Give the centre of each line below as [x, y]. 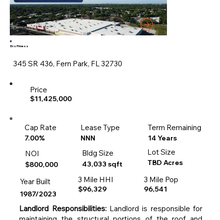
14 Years [162, 137]
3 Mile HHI [96, 179]
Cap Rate [40, 127]
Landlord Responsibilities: [63, 209]
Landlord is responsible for [154, 209]
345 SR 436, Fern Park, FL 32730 [68, 63]
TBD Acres [165, 162]
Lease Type [100, 127]
